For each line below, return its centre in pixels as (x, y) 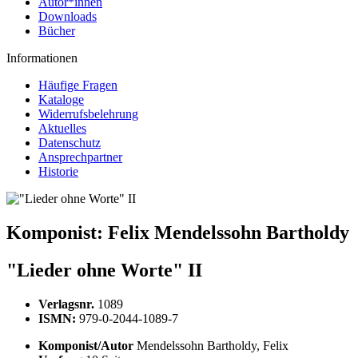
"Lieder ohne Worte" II (104, 270)
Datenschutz (70, 143)
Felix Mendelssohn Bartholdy (229, 232)
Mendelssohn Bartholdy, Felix (213, 345)
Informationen (42, 58)
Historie (58, 171)
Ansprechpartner (80, 157)
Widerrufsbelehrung (88, 114)
